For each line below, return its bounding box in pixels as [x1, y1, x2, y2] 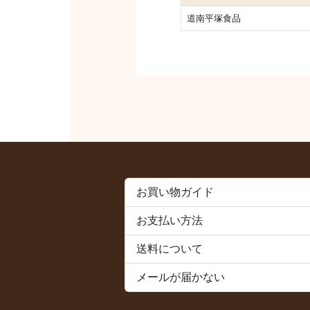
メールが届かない [136, 271, 225, 283]
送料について [136, 242, 203, 255]
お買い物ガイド [136, 185, 214, 198]
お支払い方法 [136, 214, 203, 226]
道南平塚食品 [187, 12, 241, 24]
